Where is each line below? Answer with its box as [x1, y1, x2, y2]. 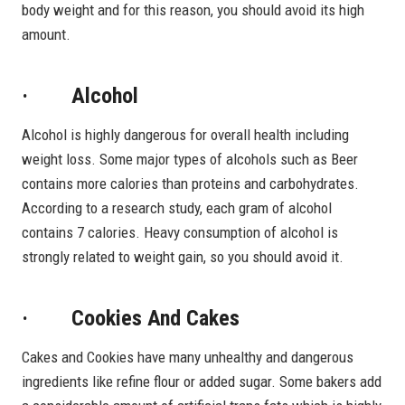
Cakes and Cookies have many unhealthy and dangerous [22, 347, 353, 366]
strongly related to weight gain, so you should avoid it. [22, 247, 344, 266]
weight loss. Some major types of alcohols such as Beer [22, 149, 358, 168]
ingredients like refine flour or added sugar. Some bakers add [22, 372, 381, 391]
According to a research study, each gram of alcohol [22, 198, 332, 217]
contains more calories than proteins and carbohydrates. [22, 174, 359, 193]
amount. [22, 24, 71, 43]
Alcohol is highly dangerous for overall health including [22, 125, 349, 144]
